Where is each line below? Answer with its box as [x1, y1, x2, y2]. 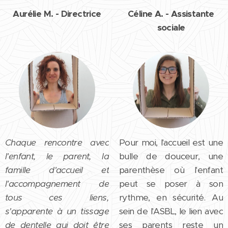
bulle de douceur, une [119, 150, 223, 162]
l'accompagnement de [5, 178, 109, 189]
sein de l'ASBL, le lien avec [119, 205, 223, 217]
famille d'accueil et [5, 164, 109, 176]
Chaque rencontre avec [5, 136, 109, 148]
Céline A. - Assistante [128, 8, 214, 19]
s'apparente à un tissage [5, 205, 109, 217]
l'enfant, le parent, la [5, 150, 109, 162]
